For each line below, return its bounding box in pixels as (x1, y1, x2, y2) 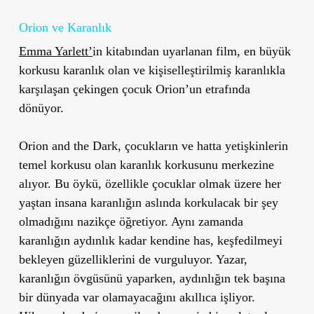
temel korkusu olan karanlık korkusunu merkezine (18, 157, 274, 172)
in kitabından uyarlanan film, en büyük (92, 43, 291, 58)
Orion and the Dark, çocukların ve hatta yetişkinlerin (18, 138, 288, 153)
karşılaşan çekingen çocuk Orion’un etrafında (18, 81, 250, 96)
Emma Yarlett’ (18, 43, 93, 58)
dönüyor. (18, 100, 64, 115)
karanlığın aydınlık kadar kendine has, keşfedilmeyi (18, 233, 282, 247)
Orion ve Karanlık (18, 20, 111, 34)
